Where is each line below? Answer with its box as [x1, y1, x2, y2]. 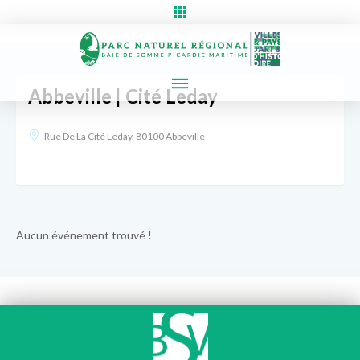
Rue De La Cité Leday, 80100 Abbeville [44, 129, 205, 142]
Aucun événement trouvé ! [16, 227, 152, 242]
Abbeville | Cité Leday [28, 84, 218, 108]
